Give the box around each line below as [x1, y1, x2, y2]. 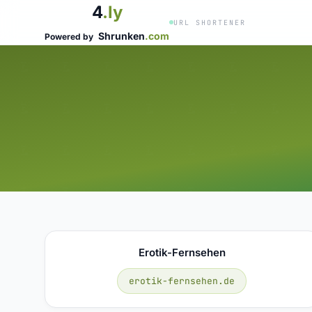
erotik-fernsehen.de [129, 274, 235, 287]
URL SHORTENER [173, 17, 246, 27]
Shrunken [98, 30, 145, 42]
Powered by [45, 31, 95, 42]
